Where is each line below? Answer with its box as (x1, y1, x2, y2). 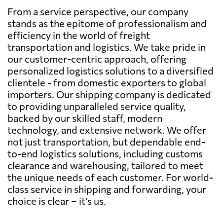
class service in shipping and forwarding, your (7, 183, 206, 195)
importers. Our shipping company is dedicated (7, 88, 211, 100)
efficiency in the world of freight (7, 29, 150, 41)
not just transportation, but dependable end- (7, 135, 205, 147)
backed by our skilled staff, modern (7, 111, 162, 124)
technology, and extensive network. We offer (7, 123, 206, 136)
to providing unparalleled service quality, (7, 100, 186, 112)
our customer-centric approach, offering (7, 52, 186, 65)
